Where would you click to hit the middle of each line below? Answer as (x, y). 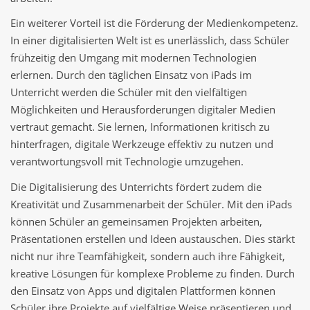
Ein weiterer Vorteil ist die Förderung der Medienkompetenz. (154, 23)
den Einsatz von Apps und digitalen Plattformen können (143, 290)
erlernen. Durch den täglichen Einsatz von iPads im (131, 75)
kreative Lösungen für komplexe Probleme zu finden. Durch (153, 273)
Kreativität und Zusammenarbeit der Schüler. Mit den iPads (151, 204)
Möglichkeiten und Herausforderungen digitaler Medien (143, 110)
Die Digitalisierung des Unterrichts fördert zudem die (136, 186)
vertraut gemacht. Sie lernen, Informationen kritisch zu (140, 127)
